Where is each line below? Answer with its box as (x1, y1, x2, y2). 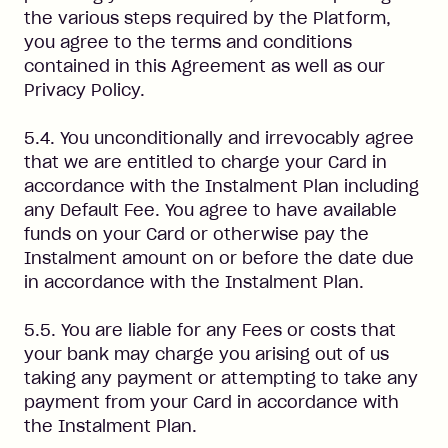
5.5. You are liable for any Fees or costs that (24, 320, 396, 340)
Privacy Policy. (24, 80, 145, 100)
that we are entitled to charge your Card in (24, 152, 387, 172)
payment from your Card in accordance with (24, 392, 399, 412)
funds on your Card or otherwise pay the (24, 224, 369, 244)
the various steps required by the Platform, (24, 8, 391, 28)
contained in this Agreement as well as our (24, 56, 385, 76)
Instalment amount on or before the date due (24, 248, 414, 268)
